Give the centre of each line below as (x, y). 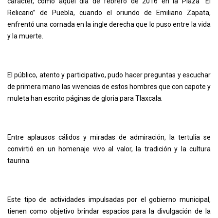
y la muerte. (25, 36)
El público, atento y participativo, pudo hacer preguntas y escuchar (109, 75)
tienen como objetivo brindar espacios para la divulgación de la (109, 211)
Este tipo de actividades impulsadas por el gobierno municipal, (109, 199)
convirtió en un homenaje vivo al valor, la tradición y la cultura (109, 149)
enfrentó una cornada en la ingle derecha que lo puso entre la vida (109, 24)
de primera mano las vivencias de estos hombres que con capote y (109, 86)
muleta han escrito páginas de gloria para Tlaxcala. (85, 98)
